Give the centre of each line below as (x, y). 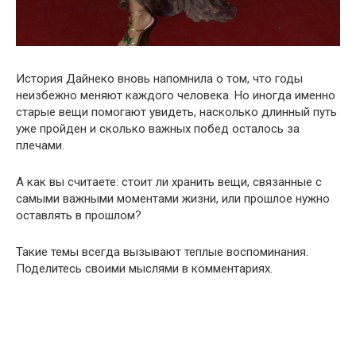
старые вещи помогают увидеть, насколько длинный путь (176, 112)
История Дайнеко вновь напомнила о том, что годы (159, 78)
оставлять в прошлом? (79, 215)
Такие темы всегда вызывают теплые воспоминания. (162, 252)
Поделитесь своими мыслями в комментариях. (144, 268)
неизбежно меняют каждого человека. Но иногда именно (176, 95)
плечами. (40, 145)
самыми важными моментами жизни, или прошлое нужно (173, 198)
